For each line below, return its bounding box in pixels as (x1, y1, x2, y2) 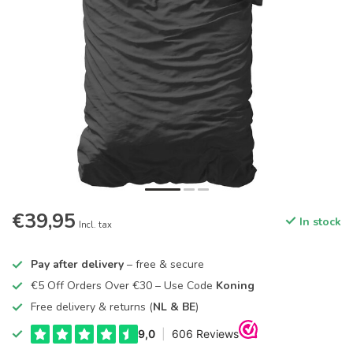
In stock (296, 214, 341, 229)
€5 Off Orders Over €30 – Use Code (31, 278, 216, 293)
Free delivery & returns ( (31, 299, 153, 314)
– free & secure (124, 257, 204, 272)
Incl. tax (79, 219, 112, 231)
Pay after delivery (31, 257, 124, 272)
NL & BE (153, 299, 195, 314)
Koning (216, 278, 255, 293)
